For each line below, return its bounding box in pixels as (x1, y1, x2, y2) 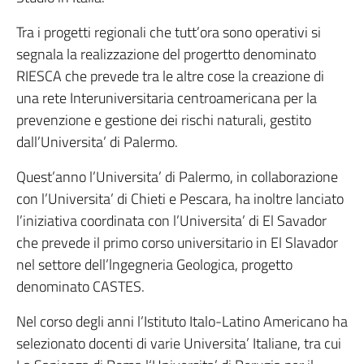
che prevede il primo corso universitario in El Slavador (16, 232, 338, 253)
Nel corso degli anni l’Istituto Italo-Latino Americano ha (16, 310, 348, 332)
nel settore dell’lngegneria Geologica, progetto (16, 253, 292, 275)
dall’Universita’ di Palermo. (16, 131, 178, 153)
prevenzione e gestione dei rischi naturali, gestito (16, 109, 311, 131)
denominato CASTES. (16, 275, 145, 297)
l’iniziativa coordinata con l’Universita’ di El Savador (16, 210, 327, 232)
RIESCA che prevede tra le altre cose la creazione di (16, 65, 324, 87)
